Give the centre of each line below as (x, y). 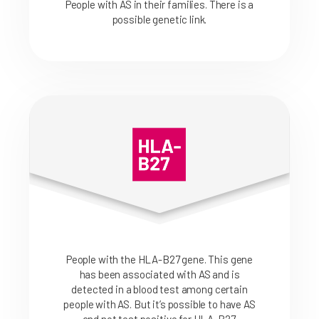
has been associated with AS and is (159, 274)
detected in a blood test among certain (159, 289)
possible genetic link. (159, 20)
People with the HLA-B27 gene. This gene (159, 260)
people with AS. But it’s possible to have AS (159, 304)
